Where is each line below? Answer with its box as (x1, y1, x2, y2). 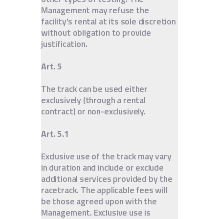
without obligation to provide (41, 26, 151, 40)
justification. (41, 37, 88, 51)
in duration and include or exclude (41, 161, 164, 175)
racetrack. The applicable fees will (41, 183, 168, 197)
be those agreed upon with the (41, 195, 157, 208)
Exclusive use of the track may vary (41, 150, 172, 163)
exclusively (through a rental (41, 93, 146, 107)
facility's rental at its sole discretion (41, 15, 176, 28)
